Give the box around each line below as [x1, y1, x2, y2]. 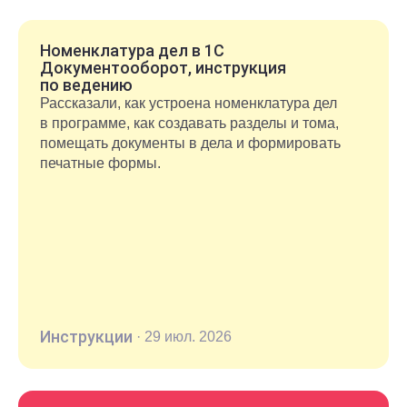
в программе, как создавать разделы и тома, [40, 115, 339, 132]
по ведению [40, 75, 133, 95]
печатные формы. [40, 155, 161, 172]
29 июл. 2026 [144, 329, 232, 345]
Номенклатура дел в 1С [40, 41, 224, 61]
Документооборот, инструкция [40, 58, 286, 78]
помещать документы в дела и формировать [40, 135, 341, 152]
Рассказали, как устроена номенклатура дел [40, 95, 337, 112]
